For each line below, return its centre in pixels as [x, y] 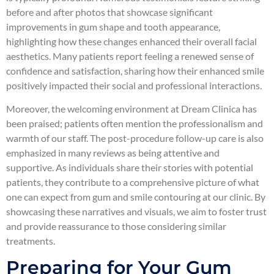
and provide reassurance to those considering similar [116, 226]
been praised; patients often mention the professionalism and [135, 123]
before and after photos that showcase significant [109, 12]
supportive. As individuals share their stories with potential [130, 167]
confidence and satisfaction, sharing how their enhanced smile [135, 70]
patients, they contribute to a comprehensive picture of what [133, 182]
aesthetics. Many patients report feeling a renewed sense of [130, 56]
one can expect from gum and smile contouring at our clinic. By [136, 196]
